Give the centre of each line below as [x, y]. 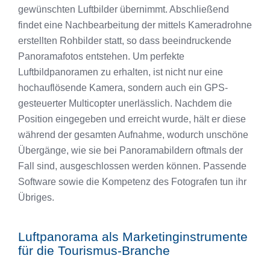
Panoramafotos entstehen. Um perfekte [101, 56]
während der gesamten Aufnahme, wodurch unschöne [133, 135]
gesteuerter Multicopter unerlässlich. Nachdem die [125, 103]
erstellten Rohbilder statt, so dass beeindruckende [125, 41]
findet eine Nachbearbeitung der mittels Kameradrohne [135, 25]
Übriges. [36, 197]
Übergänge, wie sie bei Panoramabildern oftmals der [130, 150]
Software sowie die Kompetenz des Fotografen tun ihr [132, 182]
